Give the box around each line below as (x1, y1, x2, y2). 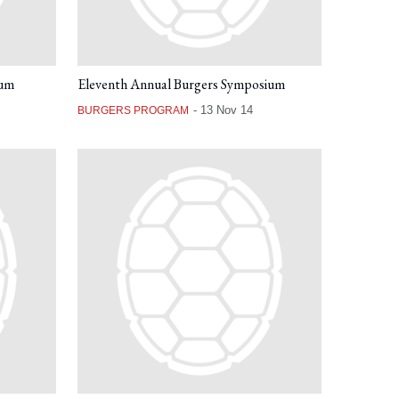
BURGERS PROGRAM (77, 104, 189, 118)
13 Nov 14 (199, 103, 253, 118)
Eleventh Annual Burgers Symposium (77, 75, 285, 94)
